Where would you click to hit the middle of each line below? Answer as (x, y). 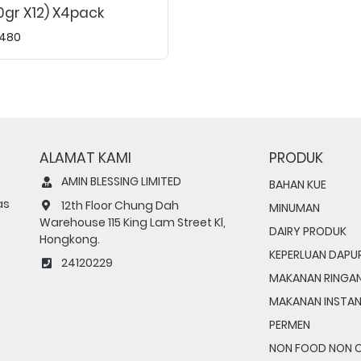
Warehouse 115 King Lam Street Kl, (133, 223)
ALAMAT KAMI (85, 158)
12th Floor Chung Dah (116, 205)
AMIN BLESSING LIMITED (117, 181)
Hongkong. (70, 240)
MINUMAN (295, 208)
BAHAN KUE (298, 185)
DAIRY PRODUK (308, 231)
